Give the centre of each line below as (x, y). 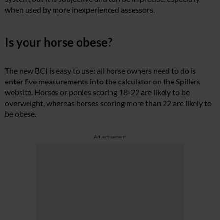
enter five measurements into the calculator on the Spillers (103, 81)
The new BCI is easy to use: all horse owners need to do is (100, 70)
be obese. (21, 113)
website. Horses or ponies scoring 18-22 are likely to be (97, 92)
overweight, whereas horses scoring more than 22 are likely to (108, 103)
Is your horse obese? (59, 42)
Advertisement (110, 136)
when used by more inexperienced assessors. (80, 9)
